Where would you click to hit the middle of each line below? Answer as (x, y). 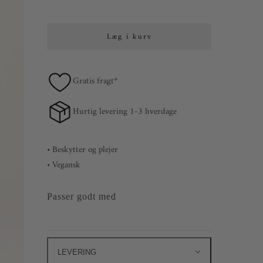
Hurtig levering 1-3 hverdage (125, 112)
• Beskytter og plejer (82, 150)
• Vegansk (64, 165)
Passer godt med (82, 196)
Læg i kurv (129, 36)
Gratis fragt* (95, 81)
